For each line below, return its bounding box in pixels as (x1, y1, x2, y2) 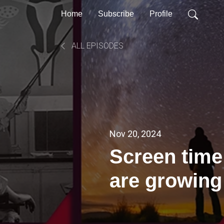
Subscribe (98, 9, 134, 18)
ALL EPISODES (69, 41, 123, 50)
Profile (149, 9, 172, 18)
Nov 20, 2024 (109, 128, 161, 139)
